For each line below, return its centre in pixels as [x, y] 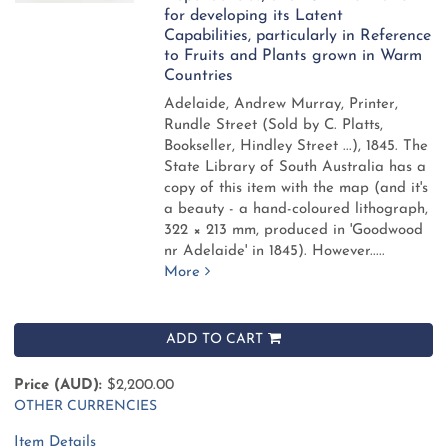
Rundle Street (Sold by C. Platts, [274, 125]
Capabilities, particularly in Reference [298, 35]
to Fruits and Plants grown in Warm [293, 55]
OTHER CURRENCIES [85, 406]
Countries [199, 75]
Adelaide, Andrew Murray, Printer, [281, 104]
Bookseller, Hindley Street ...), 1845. [284, 146]
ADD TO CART [214, 339]
